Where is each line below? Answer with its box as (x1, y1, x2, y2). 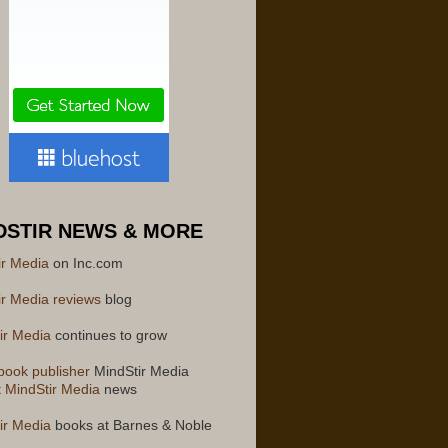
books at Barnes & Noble (51, 418, 212, 434)
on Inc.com (49, 256, 123, 272)
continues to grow (51, 328, 167, 344)
